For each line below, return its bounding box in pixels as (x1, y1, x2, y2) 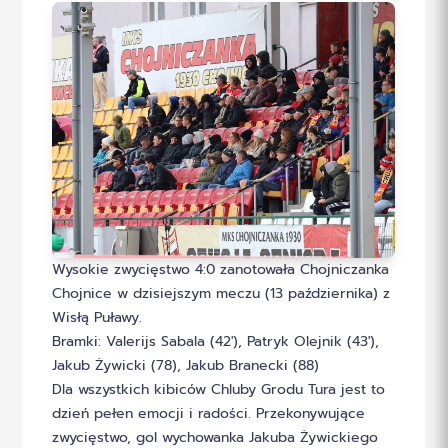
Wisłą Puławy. (52, 306, 143, 328)
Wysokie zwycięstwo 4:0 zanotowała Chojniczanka (52, 258, 390, 280)
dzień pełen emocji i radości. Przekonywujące (52, 402, 366, 424)
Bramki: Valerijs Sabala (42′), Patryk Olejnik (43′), (52, 330, 380, 352)
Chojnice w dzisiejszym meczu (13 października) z (52, 282, 391, 304)
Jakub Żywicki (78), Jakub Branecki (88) (52, 354, 320, 376)
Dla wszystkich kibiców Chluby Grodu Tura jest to (52, 378, 386, 400)
